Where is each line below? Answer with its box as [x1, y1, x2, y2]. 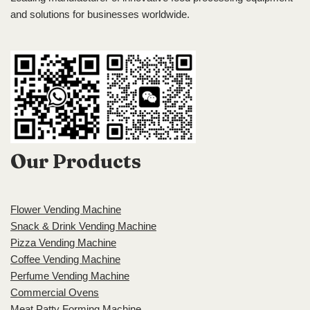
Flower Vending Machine [10, 203, 121, 215]
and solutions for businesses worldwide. [10, 8, 190, 20]
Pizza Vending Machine [10, 237, 116, 248]
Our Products [10, 149, 141, 173]
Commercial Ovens [10, 286, 99, 298]
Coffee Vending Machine [10, 253, 120, 265]
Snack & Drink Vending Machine [10, 220, 156, 232]
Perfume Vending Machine [10, 270, 129, 282]
